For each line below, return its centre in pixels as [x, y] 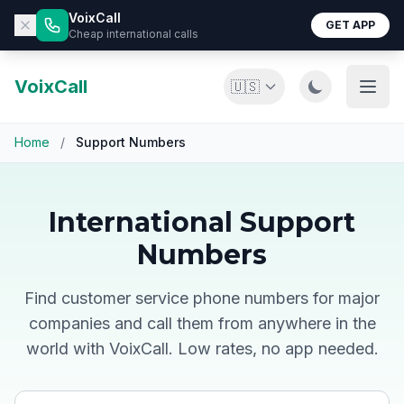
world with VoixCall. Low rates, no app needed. [202, 349]
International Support [202, 222]
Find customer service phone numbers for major [202, 298]
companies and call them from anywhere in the [202, 323]
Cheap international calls [133, 34]
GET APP [350, 25]
